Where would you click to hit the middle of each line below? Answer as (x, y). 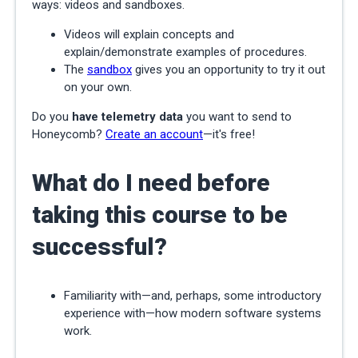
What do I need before (151, 183)
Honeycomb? (69, 135)
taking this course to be (160, 215)
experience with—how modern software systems (193, 314)
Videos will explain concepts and (149, 35)
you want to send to (237, 117)
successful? (99, 247)
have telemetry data (127, 117)
